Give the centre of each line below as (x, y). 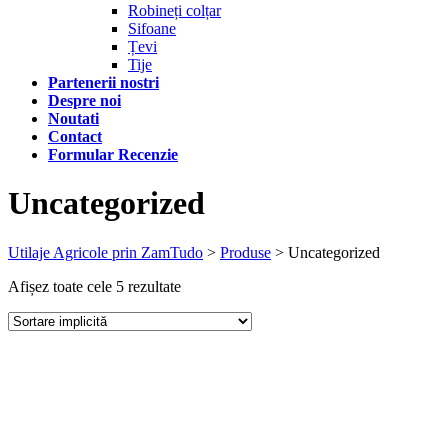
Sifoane (152, 28)
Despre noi (84, 100)
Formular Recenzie (113, 154)
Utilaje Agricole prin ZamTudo (105, 252)
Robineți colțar (174, 10)
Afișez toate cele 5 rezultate (94, 286)
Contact (75, 136)
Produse (245, 252)
